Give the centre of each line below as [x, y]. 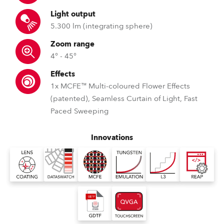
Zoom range [72, 44]
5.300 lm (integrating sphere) [101, 26]
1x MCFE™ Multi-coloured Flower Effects [120, 86]
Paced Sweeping [79, 111]
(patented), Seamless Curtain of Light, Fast [124, 98]
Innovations [112, 137]
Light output [73, 14]
